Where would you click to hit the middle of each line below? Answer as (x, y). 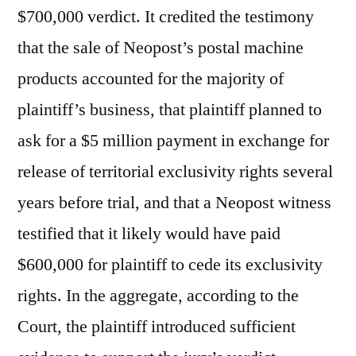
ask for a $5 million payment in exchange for (173, 141)
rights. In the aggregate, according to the (158, 296)
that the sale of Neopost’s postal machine (161, 48)
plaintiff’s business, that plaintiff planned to (170, 110)
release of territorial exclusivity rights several (175, 172)
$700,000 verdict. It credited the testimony (166, 17)
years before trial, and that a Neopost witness (174, 203)
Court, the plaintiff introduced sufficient (157, 327)
